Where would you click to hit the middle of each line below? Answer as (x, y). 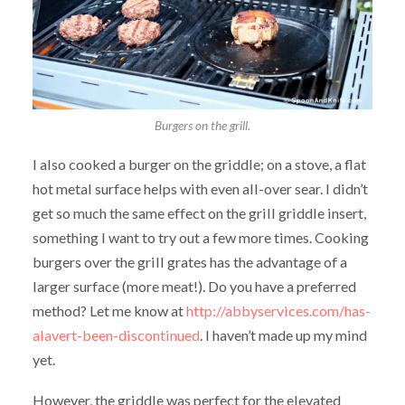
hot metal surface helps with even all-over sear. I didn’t (200, 189)
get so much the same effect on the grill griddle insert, (199, 213)
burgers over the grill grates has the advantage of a (189, 262)
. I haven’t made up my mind (283, 335)
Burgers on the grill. (202, 126)
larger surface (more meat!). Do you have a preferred (194, 287)
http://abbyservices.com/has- (278, 311)
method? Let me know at (109, 311)
